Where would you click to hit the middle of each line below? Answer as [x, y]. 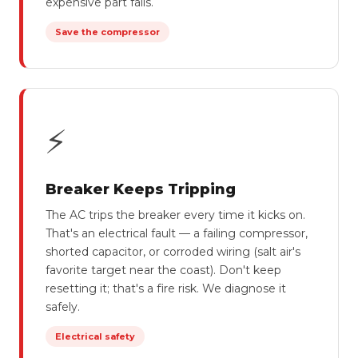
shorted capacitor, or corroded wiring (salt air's [173, 252]
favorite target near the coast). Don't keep [163, 270]
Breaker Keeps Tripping [141, 189]
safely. [63, 307]
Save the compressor [107, 32]
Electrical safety [95, 336]
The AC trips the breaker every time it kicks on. [175, 215]
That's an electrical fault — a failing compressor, [177, 233]
